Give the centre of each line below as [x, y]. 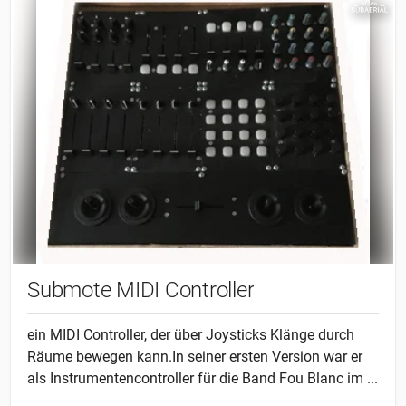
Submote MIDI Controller [141, 290]
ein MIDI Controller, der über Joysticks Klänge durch [191, 334]
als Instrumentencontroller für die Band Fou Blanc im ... [203, 378]
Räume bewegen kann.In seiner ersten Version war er [195, 356]
